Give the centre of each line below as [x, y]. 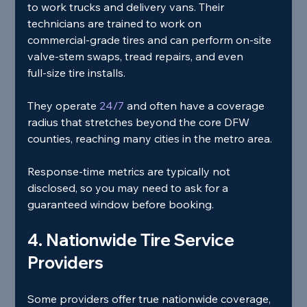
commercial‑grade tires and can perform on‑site [151, 39]
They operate [62, 105]
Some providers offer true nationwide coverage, [151, 298]
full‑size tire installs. [77, 72]
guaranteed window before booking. [121, 204]
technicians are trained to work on [116, 23]
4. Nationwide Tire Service [133, 240]
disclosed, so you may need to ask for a [130, 187]
